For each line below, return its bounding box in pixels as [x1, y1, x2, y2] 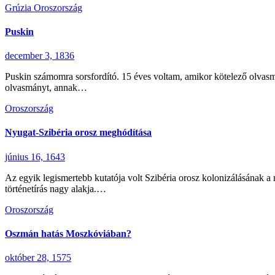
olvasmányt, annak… [5, 82, 87, 93]
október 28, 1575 [5, 252, 71, 263]
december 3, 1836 [5, 50, 74, 61]
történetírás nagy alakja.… [5, 183, 106, 194]
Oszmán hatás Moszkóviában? [5, 228, 131, 239]
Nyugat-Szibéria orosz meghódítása [5, 127, 152, 138]
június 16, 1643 [5, 151, 65, 162]
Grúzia [5, 2, 34, 13]
